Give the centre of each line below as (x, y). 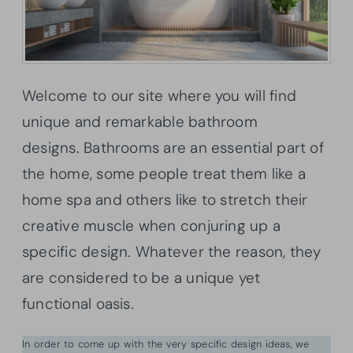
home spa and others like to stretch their (165, 199)
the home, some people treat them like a (164, 173)
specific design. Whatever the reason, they (172, 251)
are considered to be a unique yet (141, 277)
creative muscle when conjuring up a (152, 225)
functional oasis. (80, 303)
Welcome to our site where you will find (159, 95)
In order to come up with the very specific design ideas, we (166, 344)
